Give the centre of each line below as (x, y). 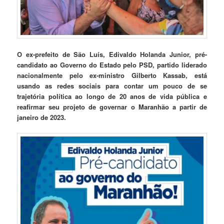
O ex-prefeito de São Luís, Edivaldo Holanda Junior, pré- (112, 54)
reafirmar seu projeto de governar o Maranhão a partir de (112, 107)
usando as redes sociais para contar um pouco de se (112, 86)
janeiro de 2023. (42, 117)
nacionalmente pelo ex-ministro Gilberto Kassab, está (112, 75)
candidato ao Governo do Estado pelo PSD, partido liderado (112, 65)
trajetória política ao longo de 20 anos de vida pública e (112, 96)
